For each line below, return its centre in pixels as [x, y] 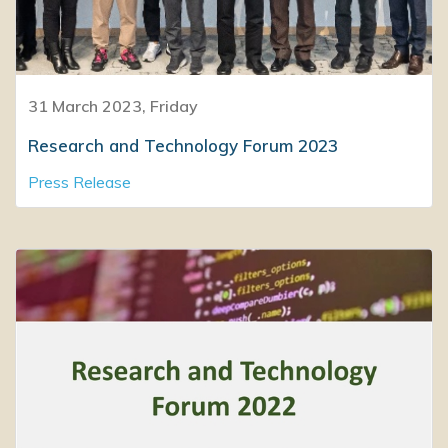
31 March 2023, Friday [113, 105]
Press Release [79, 181]
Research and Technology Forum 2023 [183, 145]
